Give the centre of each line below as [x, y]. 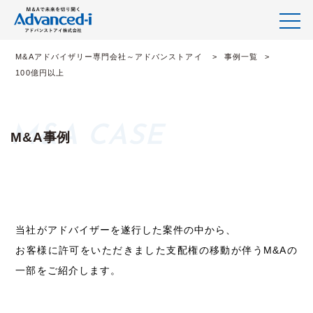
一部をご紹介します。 [68, 270]
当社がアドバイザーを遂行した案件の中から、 [126, 230]
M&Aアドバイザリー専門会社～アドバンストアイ [110, 57]
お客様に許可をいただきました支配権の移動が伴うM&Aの [156, 250]
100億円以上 [40, 73]
